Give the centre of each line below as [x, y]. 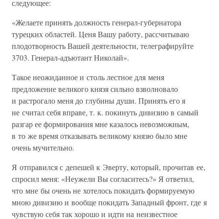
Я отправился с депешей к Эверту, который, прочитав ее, [109, 167]
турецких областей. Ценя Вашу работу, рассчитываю [100, 34]
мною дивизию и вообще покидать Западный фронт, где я [109, 202]
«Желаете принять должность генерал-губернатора [97, 22]
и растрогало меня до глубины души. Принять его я [99, 100]
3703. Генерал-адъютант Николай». [70, 57]
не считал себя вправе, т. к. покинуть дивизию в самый [105, 112]
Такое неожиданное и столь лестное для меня [88, 77]
